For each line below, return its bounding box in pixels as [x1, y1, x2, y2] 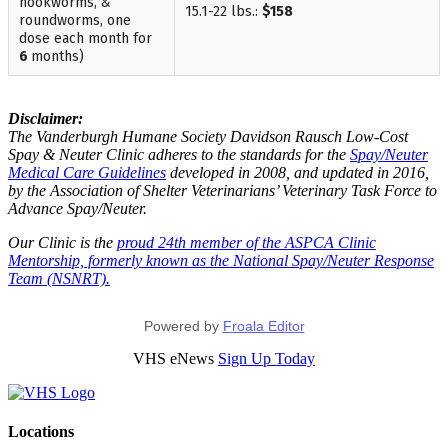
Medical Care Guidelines [8, 163, 166, 181]
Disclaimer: [8, 109, 83, 127]
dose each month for [19, 29, 152, 47]
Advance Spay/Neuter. [8, 199, 147, 217]
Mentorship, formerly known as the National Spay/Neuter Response [8, 251, 434, 269]
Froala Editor [222, 317, 305, 334]
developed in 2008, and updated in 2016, [166, 163, 429, 181]
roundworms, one [19, 11, 131, 29]
